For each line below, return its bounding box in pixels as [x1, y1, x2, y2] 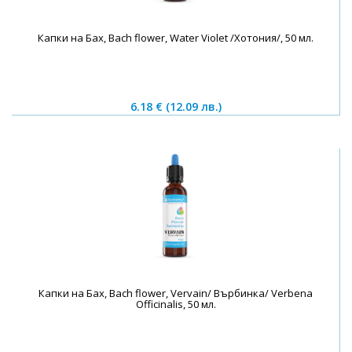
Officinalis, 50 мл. [135, 297, 216, 312]
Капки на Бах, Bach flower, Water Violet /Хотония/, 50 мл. [38, 31, 313, 46]
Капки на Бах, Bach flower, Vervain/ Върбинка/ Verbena [38, 286, 313, 301]
